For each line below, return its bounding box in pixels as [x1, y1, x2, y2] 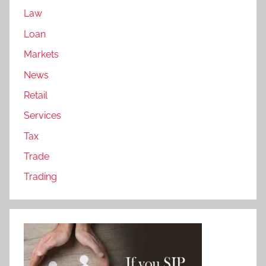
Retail [24, 89, 47, 101]
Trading [24, 171, 57, 183]
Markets [24, 49, 59, 61]
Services [24, 110, 61, 122]
